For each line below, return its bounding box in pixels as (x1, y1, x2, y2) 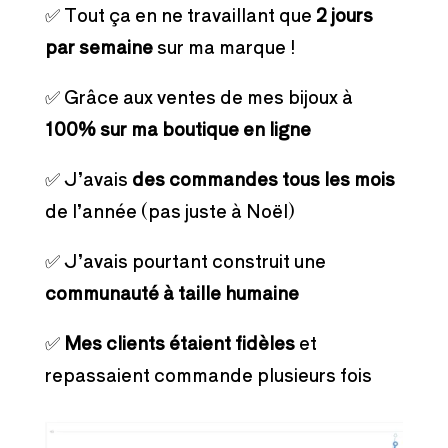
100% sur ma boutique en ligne (44, 114, 311, 141)
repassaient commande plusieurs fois (44, 360, 372, 387)
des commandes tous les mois (131, 164, 395, 191)
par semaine (44, 32, 153, 59)
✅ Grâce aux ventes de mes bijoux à (44, 82, 353, 109)
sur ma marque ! (152, 32, 296, 59)
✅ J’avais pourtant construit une (44, 246, 326, 273)
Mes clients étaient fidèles (63, 328, 295, 355)
